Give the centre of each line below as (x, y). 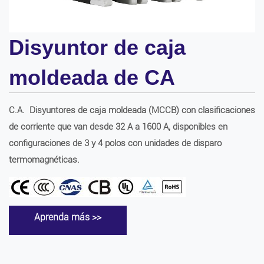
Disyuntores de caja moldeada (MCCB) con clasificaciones (142, 110)
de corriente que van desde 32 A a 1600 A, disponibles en (118, 127)
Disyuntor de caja (97, 47)
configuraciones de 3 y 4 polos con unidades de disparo (115, 143)
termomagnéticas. (44, 160)
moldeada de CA (92, 77)
